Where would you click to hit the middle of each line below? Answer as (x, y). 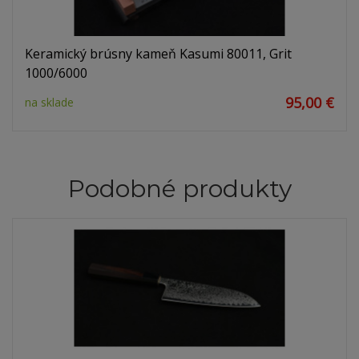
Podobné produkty (179, 189)
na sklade (49, 103)
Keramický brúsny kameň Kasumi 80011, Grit (158, 54)
